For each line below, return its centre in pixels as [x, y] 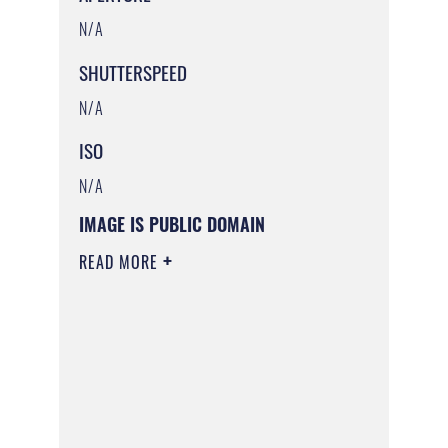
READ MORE [120, 262]
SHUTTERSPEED [132, 71]
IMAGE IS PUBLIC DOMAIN [171, 224]
